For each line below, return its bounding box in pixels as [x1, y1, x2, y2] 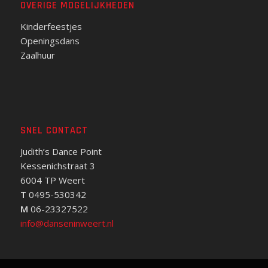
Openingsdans [20, 34, 80, 47]
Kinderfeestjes [20, 20, 82, 32]
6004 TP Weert [20, 174, 85, 187]
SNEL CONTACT [20, 124, 88, 138]
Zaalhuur [20, 48, 55, 61]
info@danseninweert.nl [20, 217, 114, 230]
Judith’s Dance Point [20, 145, 102, 158]
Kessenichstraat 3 [20, 160, 95, 172]
